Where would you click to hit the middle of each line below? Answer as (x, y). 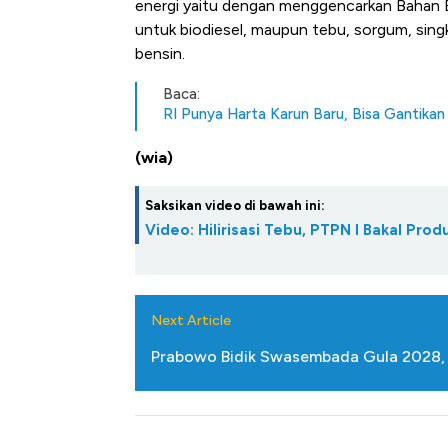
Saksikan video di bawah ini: (235, 206)
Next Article (191, 321)
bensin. (160, 54)
